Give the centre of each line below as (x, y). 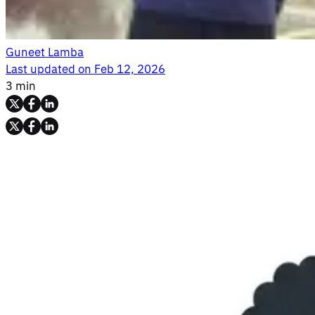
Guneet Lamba (45, 52)
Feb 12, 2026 (130, 69)
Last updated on (49, 69)
